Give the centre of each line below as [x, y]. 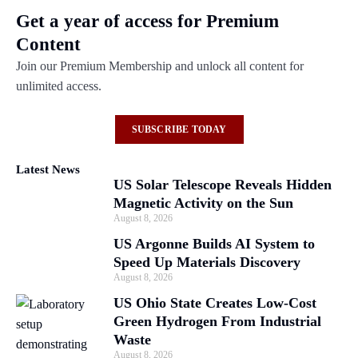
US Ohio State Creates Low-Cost [215, 303]
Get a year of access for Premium [147, 22]
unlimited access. [59, 86]
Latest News [48, 170]
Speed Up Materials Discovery [207, 263]
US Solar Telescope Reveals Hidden [223, 185]
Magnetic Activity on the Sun [203, 203]
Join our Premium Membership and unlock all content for [160, 66]
